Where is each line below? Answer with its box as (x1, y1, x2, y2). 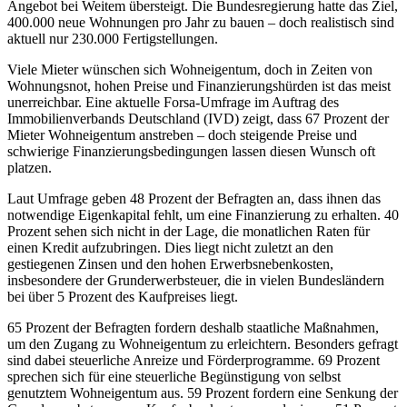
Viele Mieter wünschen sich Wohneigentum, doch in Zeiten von (7, 62, 372, 78)
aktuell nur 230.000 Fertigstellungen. (7, 31, 218, 47)
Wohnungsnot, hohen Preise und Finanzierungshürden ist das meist (7, 78, 391, 94)
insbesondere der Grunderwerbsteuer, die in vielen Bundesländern (7, 273, 384, 289)
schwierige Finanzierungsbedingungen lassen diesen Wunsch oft (7, 144, 375, 160)
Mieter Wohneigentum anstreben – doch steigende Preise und (7, 127, 357, 144)
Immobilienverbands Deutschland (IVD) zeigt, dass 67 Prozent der (7, 111, 389, 127)
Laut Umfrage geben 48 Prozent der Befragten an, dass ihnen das (7, 191, 381, 207)
